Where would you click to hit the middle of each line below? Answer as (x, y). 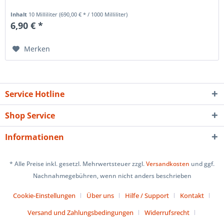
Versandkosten (168, 164)
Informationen (34, 137)
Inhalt (20, 14)
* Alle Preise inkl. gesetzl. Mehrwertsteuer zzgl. (78, 164)
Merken (37, 49)
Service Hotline (35, 94)
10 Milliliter (44, 14)
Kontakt (192, 196)
